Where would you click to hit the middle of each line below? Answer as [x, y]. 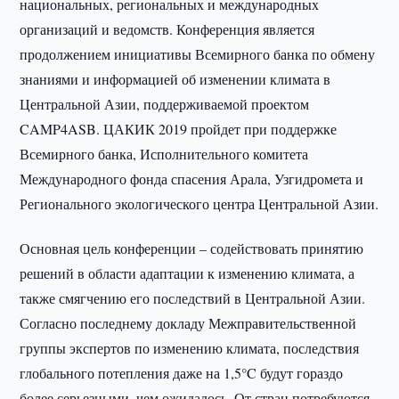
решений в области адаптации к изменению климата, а [187, 273]
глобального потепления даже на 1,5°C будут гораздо [182, 373]
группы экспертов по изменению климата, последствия [190, 348]
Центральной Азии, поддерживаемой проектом [165, 104]
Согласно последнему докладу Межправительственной [188, 323]
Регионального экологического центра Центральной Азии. [199, 204]
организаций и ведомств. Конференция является [167, 29]
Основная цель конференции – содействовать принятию [192, 248]
